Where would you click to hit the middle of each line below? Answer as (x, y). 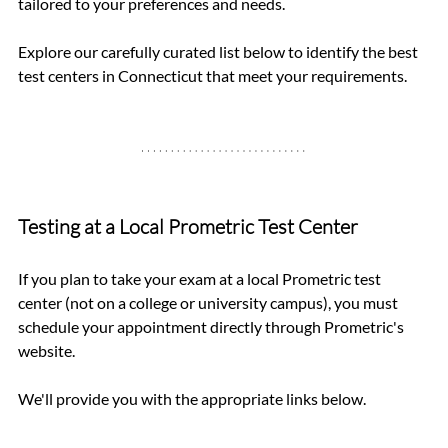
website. (48, 350)
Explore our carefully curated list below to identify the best (219, 51)
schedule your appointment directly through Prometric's (212, 326)
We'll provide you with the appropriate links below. (192, 398)
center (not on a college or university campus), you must (209, 302)
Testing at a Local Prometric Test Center (188, 226)
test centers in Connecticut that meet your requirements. (212, 75)
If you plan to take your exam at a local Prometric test (201, 278)
